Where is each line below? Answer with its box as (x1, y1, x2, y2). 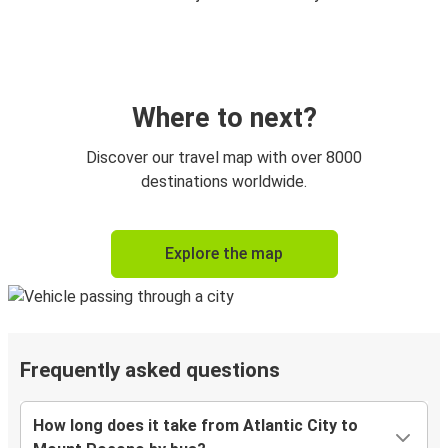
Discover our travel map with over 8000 (86, 148, 362, 168)
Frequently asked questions (20, 358, 280, 383)
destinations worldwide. (141, 172, 307, 192)
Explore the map (165, 244, 283, 264)
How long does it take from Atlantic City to (33, 416, 358, 436)
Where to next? (131, 102, 317, 135)
